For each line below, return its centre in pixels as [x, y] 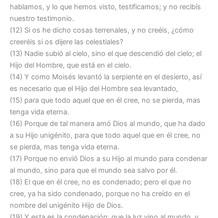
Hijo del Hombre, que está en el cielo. [71, 65]
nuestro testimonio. [42, 19]
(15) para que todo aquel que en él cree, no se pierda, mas [105, 100]
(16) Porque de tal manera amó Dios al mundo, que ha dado [108, 124]
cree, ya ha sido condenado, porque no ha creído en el [100, 194]
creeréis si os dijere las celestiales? [66, 42]
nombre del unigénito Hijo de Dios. [66, 206]
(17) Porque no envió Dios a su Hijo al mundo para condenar [109, 159]
